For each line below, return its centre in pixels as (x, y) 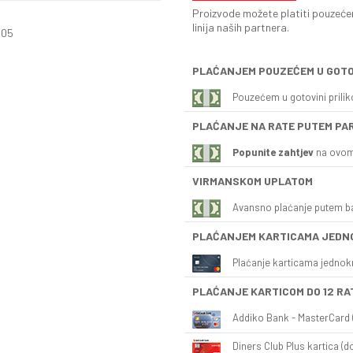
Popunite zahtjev (273, 152)
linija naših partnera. (241, 27)
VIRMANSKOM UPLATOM (253, 181)
